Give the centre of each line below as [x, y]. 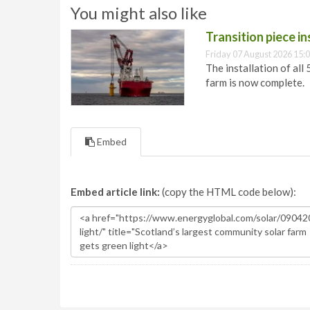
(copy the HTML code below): [228, 191]
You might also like [139, 13]
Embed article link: [115, 191]
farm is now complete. [255, 82]
